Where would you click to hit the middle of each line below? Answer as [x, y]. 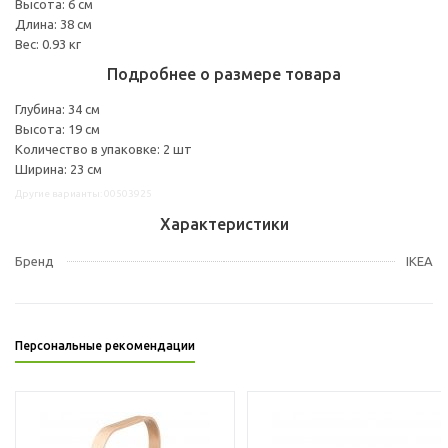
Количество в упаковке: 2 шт [103, 148]
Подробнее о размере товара [224, 73]
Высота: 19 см [57, 128]
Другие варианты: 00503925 [83, 193]
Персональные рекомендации [105, 345]
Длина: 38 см [53, 23]
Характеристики [224, 223]
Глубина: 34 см [57, 108]
